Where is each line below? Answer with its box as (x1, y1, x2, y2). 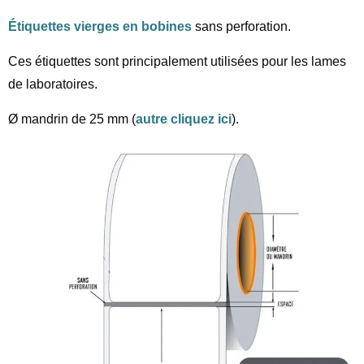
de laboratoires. (8, 76, 97, 91)
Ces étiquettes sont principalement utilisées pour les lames (8, 54, 346, 68)
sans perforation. (192, 19, 291, 33)
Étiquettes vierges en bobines (8, 19, 192, 33)
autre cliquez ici (136, 111, 232, 126)
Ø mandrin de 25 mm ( (8, 111, 136, 126)
